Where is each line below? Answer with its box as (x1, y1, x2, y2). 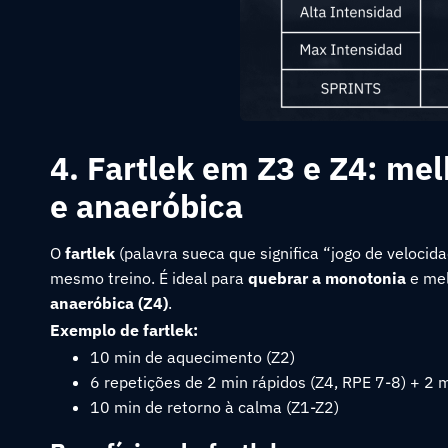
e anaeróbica (50, 185, 243, 227)
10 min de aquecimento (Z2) (90, 347, 295, 367)
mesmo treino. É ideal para (50, 268, 248, 288)
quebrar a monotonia (248, 268, 406, 288)
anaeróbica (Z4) (50, 293, 168, 313)
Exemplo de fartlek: (50, 320, 198, 340)
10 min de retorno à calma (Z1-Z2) (90, 397, 339, 417)
